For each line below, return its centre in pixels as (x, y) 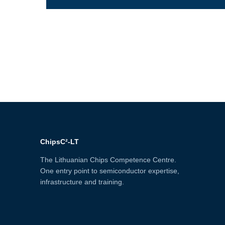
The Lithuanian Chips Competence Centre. (108, 160)
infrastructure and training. (82, 182)
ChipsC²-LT (60, 142)
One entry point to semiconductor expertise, (110, 171)
